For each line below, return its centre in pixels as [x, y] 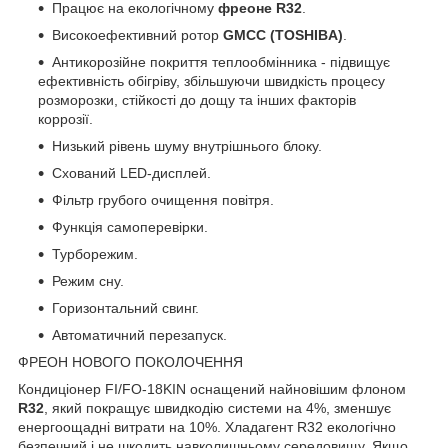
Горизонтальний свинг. [125, 307]
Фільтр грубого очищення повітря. [163, 199]
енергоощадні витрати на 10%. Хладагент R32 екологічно [207, 426]
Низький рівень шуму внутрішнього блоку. [187, 145]
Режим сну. [88, 280]
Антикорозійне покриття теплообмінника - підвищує [221, 61]
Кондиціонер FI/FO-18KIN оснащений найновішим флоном [212, 388]
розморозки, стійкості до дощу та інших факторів [197, 99]
